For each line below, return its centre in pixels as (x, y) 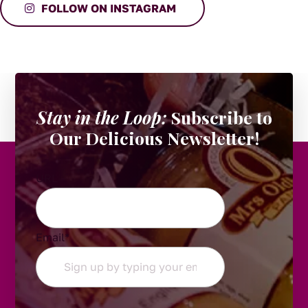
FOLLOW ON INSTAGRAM (109, 9)
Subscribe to (219, 118)
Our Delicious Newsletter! (154, 138)
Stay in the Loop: (101, 118)
